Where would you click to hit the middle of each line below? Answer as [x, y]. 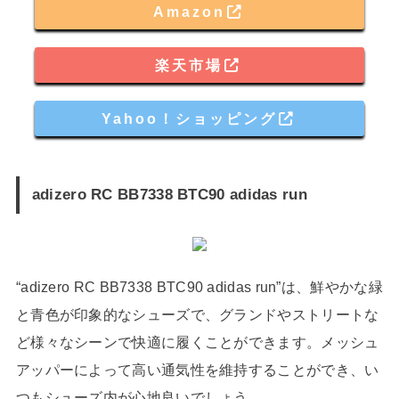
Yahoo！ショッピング [189, 119]
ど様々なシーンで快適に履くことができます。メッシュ [197, 342]
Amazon [189, 12]
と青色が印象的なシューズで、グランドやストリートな [197, 315]
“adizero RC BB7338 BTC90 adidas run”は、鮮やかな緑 [199, 287]
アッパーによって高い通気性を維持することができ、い [197, 370]
